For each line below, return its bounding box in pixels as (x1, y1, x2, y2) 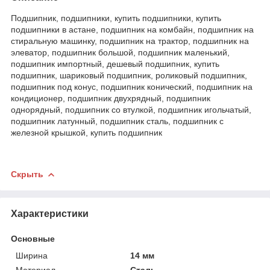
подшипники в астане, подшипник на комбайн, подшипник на (11, 24, 254, 34)
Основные (11, 233, 55, 243)
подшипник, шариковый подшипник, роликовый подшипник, (11, 70, 247, 80)
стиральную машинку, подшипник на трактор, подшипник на (11, 36, 249, 46)
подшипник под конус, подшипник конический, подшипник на (11, 81, 253, 92)
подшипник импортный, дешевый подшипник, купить (11, 58, 219, 69)
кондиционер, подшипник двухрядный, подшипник (11, 93, 210, 103)
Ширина (16, 250, 48, 260)
